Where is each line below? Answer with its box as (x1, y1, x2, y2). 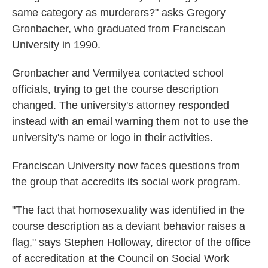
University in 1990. (12, 39, 100, 51)
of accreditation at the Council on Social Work (12, 252, 229, 265)
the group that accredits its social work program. (12, 176, 240, 188)
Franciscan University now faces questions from (12, 160, 240, 172)
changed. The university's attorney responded (12, 99, 229, 112)
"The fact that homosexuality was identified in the (12, 204, 245, 217)
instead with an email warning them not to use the (12, 115, 248, 128)
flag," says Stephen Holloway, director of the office (12, 236, 251, 249)
